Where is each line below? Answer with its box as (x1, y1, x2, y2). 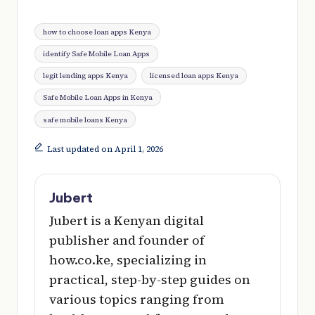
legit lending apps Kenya (43, 70, 129, 81)
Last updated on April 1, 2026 (46, 143, 163, 155)
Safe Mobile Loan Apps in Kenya (43, 92, 153, 103)
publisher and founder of (49, 231, 205, 250)
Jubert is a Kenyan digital (49, 212, 204, 230)
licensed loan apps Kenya (149, 70, 238, 81)
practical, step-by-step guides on (49, 271, 250, 289)
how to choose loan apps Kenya (43, 26, 152, 37)
